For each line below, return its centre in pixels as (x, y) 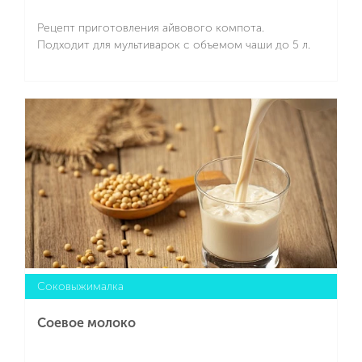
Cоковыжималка (80, 287)
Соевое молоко (86, 323)
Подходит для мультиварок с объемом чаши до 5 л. (174, 45)
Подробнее (174, 99)
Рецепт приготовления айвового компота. (151, 28)
